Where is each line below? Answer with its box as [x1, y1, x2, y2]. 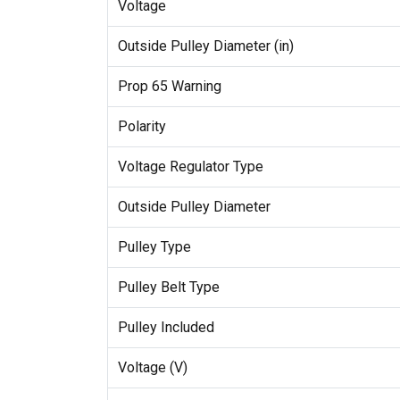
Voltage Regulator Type [117, 157, 263, 175]
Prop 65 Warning [117, 77, 221, 95]
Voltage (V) [117, 358, 187, 376]
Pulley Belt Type [117, 278, 220, 296]
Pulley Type [117, 237, 191, 255]
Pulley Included [117, 318, 214, 336]
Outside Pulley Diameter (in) [117, 37, 294, 54]
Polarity [117, 117, 166, 135]
